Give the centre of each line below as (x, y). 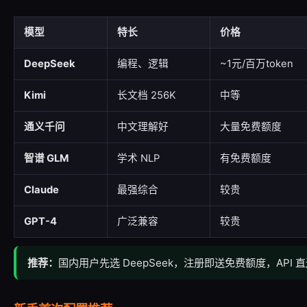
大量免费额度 (251, 127)
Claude (41, 190)
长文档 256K (147, 95)
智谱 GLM (46, 158)
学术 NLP (138, 158)
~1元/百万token (257, 64)
